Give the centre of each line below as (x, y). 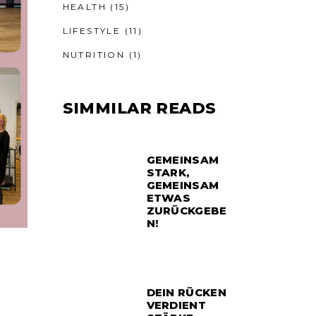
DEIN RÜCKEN (186, 292)
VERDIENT (176, 305)
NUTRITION (94, 55)
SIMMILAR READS (139, 108)
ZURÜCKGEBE (187, 211)
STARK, (168, 172)
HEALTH (84, 7)
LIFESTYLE (92, 31)
